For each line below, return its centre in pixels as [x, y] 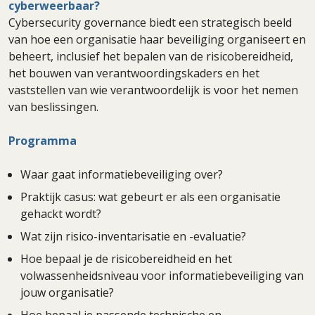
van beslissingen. [53, 107]
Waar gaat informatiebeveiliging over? [122, 174]
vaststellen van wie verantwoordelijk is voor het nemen [153, 90]
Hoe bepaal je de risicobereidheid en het [126, 258]
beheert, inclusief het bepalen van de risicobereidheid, [151, 56]
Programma [43, 140]
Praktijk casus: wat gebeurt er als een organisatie [150, 197]
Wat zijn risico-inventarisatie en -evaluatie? [133, 236]
